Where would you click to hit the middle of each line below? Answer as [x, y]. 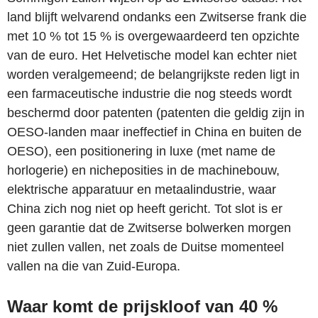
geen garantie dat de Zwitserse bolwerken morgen [149, 227]
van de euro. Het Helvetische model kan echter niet [152, 55]
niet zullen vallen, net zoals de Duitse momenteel [146, 247]
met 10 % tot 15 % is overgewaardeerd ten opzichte [153, 36]
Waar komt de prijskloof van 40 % [142, 306]
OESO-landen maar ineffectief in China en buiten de [154, 132]
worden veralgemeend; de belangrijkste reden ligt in [153, 74]
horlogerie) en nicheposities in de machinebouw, [143, 170]
